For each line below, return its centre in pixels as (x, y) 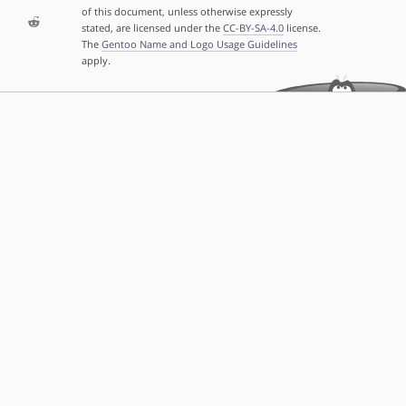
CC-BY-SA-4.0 (253, 27)
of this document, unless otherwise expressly (187, 11)
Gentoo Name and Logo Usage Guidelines (199, 43)
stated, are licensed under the (152, 27)
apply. (96, 60)
